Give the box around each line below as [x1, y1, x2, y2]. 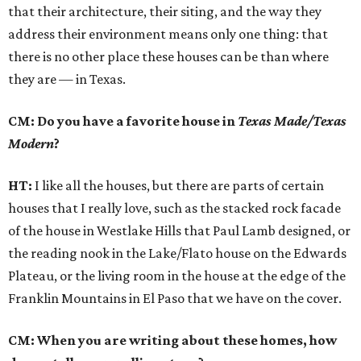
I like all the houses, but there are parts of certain [32, 177, 324, 194]
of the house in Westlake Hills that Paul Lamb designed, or [8, 222, 351, 239]
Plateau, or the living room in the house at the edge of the [8, 268, 346, 284]
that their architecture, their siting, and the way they [8, 3, 322, 20]
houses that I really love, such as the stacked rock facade [8, 200, 341, 217]
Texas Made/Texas [238, 113, 346, 130]
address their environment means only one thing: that [8, 26, 328, 43]
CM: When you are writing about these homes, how [8, 332, 337, 349]
